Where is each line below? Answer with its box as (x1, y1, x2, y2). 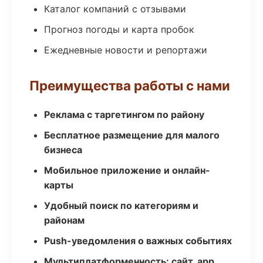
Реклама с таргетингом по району (44, 109, 204, 120)
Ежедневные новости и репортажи (44, 44, 207, 56)
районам (44, 214, 85, 226)
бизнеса (44, 144, 82, 156)
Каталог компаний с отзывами (44, 3, 186, 15)
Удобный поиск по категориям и (44, 200, 198, 211)
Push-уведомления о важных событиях (44, 235, 232, 247)
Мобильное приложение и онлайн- (44, 164, 210, 176)
